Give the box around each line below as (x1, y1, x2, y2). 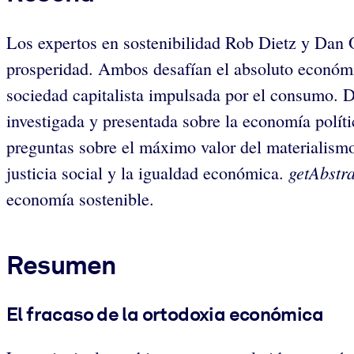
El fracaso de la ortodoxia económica (6, 302, 324, 326)
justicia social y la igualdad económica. (6, 161, 288, 185)
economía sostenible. (6, 187, 154, 211)
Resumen (6, 249, 116, 281)
